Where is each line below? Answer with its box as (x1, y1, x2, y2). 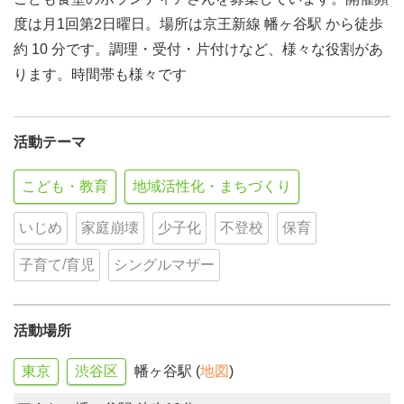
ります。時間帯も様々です (14, 67, 187, 82)
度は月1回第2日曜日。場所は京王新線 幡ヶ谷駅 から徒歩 (14, 16, 383, 32)
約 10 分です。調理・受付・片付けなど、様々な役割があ (14, 41, 383, 57)
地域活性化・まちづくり (133, 179, 291, 194)
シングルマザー (114, 257, 215, 272)
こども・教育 (22, 179, 108, 194)
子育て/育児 (19, 257, 95, 272)
